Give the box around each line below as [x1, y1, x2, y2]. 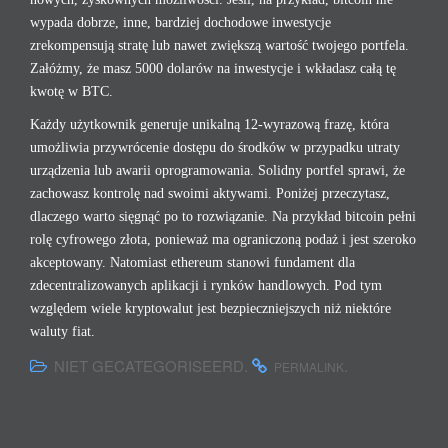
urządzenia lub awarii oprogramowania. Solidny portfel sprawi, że [30, 163, 405, 178]
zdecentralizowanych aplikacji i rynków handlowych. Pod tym [30, 278, 382, 293]
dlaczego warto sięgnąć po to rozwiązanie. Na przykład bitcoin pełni [30, 209, 416, 224]
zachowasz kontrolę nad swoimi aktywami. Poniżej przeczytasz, [30, 186, 390, 201]
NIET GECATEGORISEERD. [50, 355, 252, 376]
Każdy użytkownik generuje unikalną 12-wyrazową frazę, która [30, 117, 389, 132]
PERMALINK [274, 358, 344, 375]
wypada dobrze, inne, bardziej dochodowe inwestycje [30, 15, 331, 30]
